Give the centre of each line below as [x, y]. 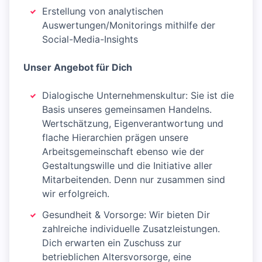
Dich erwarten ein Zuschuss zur [112, 243]
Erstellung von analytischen [103, 11]
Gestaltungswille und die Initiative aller [127, 166]
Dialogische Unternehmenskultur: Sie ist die [138, 96]
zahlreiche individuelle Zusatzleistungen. [131, 229]
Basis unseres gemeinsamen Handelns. [127, 110]
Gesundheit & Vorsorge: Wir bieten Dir [126, 215]
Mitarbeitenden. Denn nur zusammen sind [134, 180]
